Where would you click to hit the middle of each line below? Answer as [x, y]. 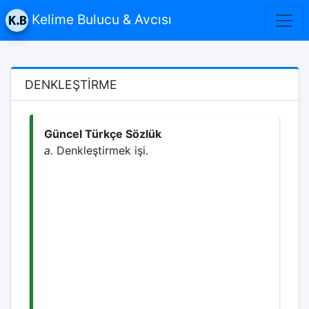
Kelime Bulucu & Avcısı [102, 19]
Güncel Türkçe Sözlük [103, 134]
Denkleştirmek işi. [101, 150]
